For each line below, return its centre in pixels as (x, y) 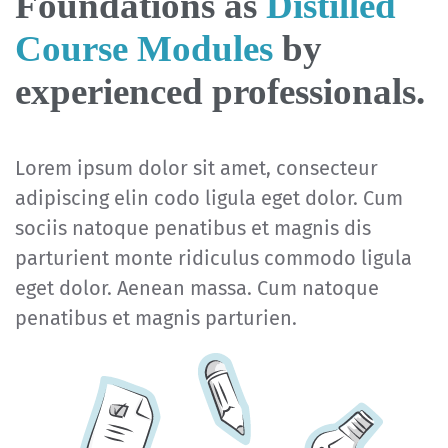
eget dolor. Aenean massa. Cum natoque (197, 288)
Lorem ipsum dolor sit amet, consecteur (196, 168)
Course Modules (148, 49)
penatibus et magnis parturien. (156, 318)
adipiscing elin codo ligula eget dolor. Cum (209, 198)
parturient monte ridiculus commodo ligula (213, 258)
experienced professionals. (220, 92)
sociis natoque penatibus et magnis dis (193, 228)
